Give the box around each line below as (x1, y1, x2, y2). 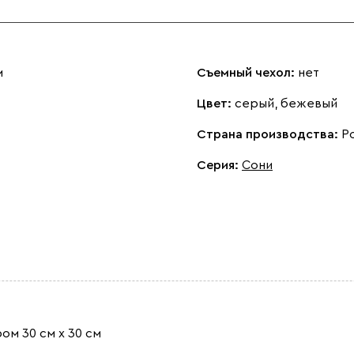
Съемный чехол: (197, 66, 298, 79)
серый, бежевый (235, 96, 337, 110)
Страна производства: (197, 127, 341, 141)
